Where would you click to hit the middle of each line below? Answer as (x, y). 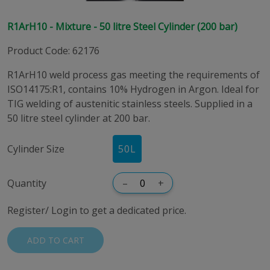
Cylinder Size (36, 149)
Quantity (27, 183)
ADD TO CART (55, 240)
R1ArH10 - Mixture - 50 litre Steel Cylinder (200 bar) (122, 27)
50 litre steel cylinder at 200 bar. (79, 118)
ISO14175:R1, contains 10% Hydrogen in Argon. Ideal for (133, 89)
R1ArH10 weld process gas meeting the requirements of (133, 75)
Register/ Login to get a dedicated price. (97, 210)
